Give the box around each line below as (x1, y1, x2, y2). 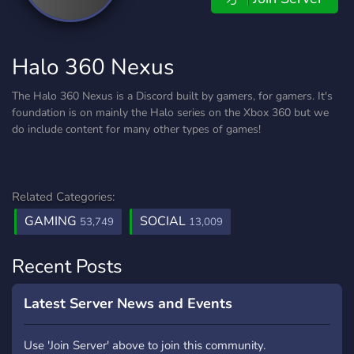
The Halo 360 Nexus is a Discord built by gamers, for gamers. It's (12, 88, 333, 104)
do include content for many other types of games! (12, 122, 261, 137)
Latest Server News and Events (24, 294, 232, 313)
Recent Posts (12, 254, 122, 279)
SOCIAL (140, 213, 189, 230)
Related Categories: (12, 189, 115, 205)
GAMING (24, 213, 80, 230)
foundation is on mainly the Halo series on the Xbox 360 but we (12, 105, 329, 120)
